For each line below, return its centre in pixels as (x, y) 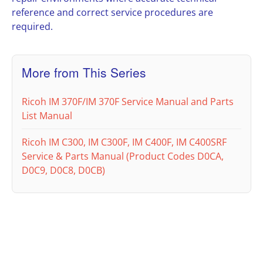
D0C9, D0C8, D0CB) (63, 171)
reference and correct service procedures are (112, 13)
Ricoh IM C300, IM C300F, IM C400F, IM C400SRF (124, 142)
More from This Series (84, 73)
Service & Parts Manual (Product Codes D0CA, (123, 156)
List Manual (47, 116)
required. (32, 27)
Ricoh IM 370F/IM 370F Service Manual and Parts (128, 102)
